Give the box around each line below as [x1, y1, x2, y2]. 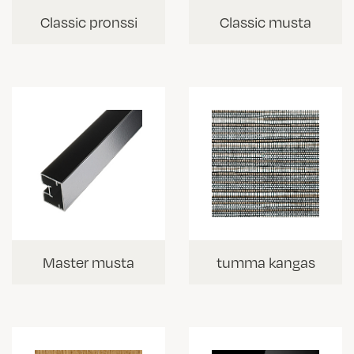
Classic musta [220, 13, 311, 31]
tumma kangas [216, 254, 315, 271]
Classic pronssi [40, 13, 137, 31]
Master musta [43, 254, 134, 271]
